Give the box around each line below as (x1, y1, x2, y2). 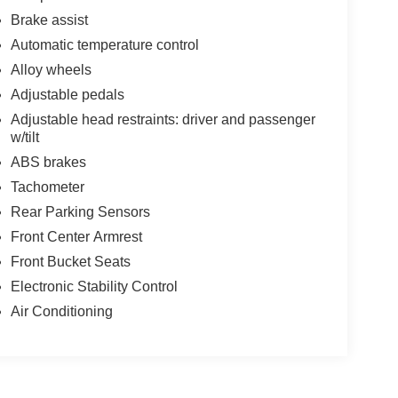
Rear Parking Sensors (10, 203, 150, 219)
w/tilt (10, 129, 39, 145)
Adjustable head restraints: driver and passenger (10, 111, 315, 127)
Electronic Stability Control (10, 278, 178, 294)
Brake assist (10, 12, 88, 28)
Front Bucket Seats (10, 253, 131, 269)
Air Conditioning (10, 303, 113, 319)
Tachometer (10, 179, 84, 195)
